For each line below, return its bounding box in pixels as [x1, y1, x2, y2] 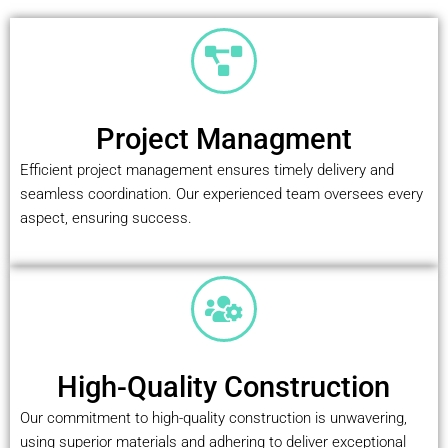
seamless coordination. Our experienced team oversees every [20, 185, 423, 204]
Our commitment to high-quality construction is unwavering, [20, 408, 407, 427]
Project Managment [95, 122, 352, 157]
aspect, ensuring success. [20, 209, 192, 228]
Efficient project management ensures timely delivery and [20, 161, 394, 180]
